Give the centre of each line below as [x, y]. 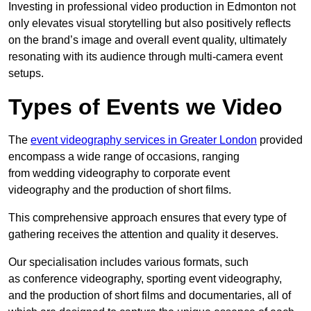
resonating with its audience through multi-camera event [145, 57]
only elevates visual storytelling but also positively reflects [150, 23]
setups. [26, 73]
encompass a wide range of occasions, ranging [124, 157]
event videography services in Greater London [144, 140]
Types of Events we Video [145, 107]
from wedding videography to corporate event [119, 173]
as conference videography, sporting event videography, [145, 279]
